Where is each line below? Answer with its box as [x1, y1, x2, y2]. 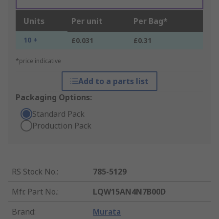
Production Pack [32, 120, 91, 131]
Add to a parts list [78, 76, 149, 87]
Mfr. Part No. [12, 186, 57, 197]
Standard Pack [32, 109, 85, 120]
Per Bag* [133, 16, 168, 27]
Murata [93, 206, 121, 218]
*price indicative [16, 57, 61, 66]
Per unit [71, 16, 103, 27]
